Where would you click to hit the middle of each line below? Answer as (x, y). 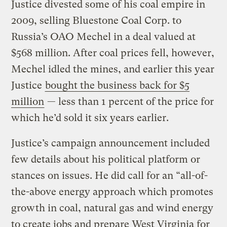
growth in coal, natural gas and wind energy (112, 208)
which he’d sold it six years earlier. (90, 118)
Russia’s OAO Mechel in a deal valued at (104, 36)
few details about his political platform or (106, 159)
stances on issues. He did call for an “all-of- (110, 175)
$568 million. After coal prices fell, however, (113, 53)
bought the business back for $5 (118, 85)
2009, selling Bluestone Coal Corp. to (97, 20)
